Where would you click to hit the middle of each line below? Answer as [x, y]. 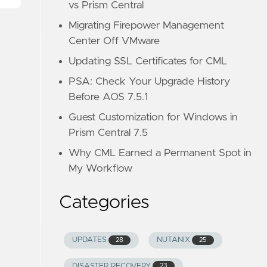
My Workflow [101, 169]
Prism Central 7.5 [108, 133]
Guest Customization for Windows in [153, 117]
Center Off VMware [114, 41]
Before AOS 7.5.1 [108, 97]
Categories [105, 203]
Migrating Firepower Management [147, 26]
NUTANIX [173, 240]
